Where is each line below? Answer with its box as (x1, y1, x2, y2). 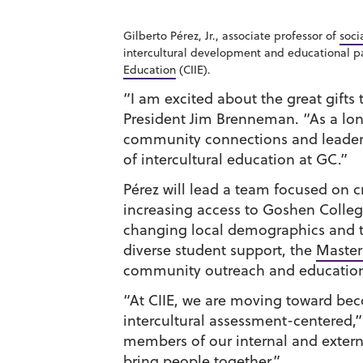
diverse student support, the (123, 240, 316, 260)
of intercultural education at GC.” (123, 149, 348, 169)
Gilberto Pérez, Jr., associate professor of (123, 28, 340, 44)
